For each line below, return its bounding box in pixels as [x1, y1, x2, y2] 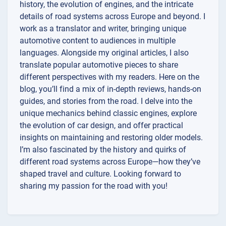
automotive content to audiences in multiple [20, 36, 176, 45]
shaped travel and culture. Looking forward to [20, 169, 181, 179]
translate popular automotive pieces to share [20, 60, 178, 70]
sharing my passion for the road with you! [20, 181, 167, 191]
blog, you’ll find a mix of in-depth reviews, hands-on [20, 84, 201, 94]
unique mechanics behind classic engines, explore [20, 108, 197, 118]
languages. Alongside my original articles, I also [20, 48, 189, 58]
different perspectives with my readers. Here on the [20, 72, 199, 82]
